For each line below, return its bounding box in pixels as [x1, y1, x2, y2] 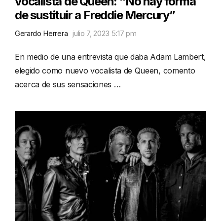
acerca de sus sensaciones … [15, 79, 121, 89]
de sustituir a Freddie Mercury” [15, 7, 175, 22]
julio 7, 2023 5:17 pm [73, 28, 137, 38]
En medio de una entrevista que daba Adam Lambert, [15, 51, 206, 62]
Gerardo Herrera [15, 28, 68, 38]
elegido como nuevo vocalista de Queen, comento [15, 65, 195, 75]
